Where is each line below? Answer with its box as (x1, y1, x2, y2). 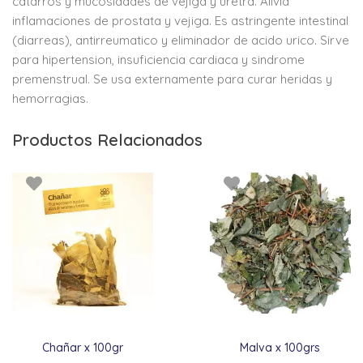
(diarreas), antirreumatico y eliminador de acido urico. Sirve (12, 32, 349, 49)
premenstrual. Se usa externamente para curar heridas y (12, 71, 332, 88)
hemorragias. (12, 91, 88, 107)
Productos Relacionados (12, 130, 203, 151)
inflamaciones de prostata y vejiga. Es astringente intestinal (12, 13, 348, 29)
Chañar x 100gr (42, 340, 124, 356)
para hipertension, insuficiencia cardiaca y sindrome (12, 52, 305, 68)
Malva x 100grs (240, 340, 321, 356)
